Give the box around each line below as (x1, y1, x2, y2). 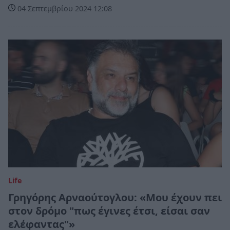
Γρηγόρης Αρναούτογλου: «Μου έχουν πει (8, 190, 222, 205)
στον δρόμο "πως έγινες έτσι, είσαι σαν (8, 204, 210, 218)
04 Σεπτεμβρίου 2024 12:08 (15, 3, 112, 13)
